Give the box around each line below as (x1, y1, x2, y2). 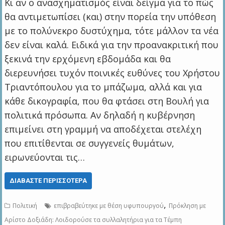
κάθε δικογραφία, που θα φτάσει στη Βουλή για (5, 95, 209, 107)
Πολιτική (13, 201, 38, 210)
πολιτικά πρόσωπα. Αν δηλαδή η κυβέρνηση (5, 109, 195, 122)
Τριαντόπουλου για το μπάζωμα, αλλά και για (5, 81, 202, 93)
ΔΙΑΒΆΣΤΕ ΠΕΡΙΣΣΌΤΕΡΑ (10, 177, 87, 185)
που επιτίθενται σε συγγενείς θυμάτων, (5, 137, 175, 150)
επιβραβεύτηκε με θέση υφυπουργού (54, 201, 164, 210)
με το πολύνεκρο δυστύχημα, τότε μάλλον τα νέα (5, 25, 219, 37)
